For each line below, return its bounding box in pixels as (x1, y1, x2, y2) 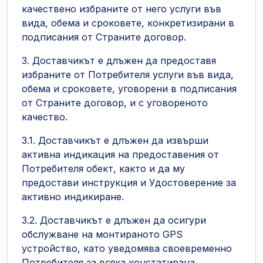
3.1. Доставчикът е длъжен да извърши (22, 134, 208, 146)
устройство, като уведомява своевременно (22, 242, 232, 254)
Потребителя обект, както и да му (22, 163, 185, 174)
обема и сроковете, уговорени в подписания (22, 83, 237, 95)
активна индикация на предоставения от (22, 149, 219, 160)
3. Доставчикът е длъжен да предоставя (22, 55, 216, 66)
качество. (22, 111, 68, 123)
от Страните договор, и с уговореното (22, 97, 208, 109)
